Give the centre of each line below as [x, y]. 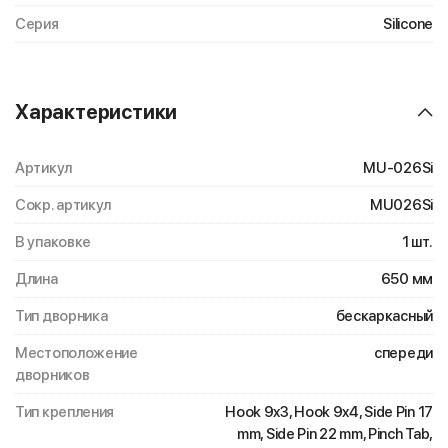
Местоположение [76, 353]
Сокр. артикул [63, 205]
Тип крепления [65, 412]
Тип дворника [61, 316]
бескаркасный [384, 316]
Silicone [408, 24]
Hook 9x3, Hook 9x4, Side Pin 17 [329, 412]
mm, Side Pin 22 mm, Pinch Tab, [335, 434]
